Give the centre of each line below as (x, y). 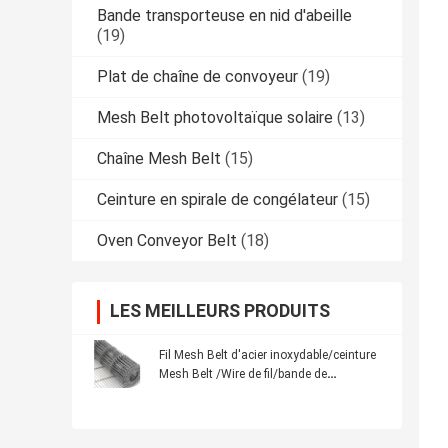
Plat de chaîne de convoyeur (197, 77)
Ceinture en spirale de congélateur (217, 200)
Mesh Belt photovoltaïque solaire (215, 118)
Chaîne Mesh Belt (159, 159)
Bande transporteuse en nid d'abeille (224, 16)
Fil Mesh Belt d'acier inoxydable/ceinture (267, 355)
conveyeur (186, 393)
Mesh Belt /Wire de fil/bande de (243, 374)
